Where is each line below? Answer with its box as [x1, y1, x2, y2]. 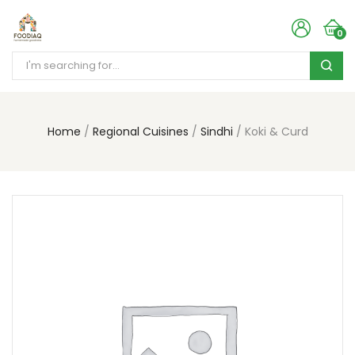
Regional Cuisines [92, 124, 189, 139]
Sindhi [200, 124, 233, 139]
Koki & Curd [244, 124, 308, 139]
